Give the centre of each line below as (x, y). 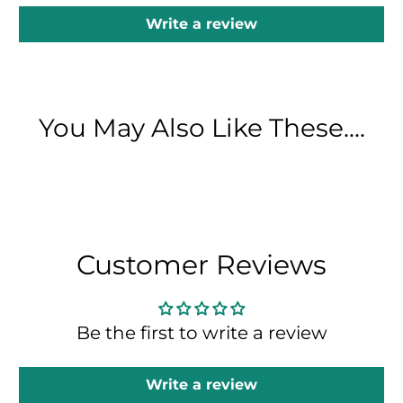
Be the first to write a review (201, 332)
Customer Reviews (201, 264)
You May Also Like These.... (201, 127)
